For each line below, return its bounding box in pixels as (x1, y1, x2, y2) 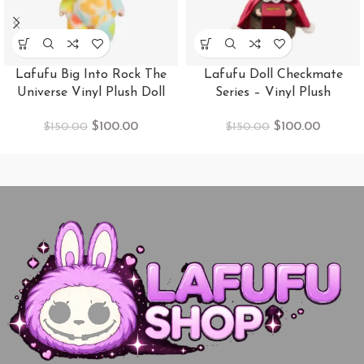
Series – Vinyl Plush (215, 86, 331, 100)
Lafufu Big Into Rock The (15, 68, 167, 82)
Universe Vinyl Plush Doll (17, 86, 165, 100)
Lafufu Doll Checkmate (203, 68, 343, 82)
